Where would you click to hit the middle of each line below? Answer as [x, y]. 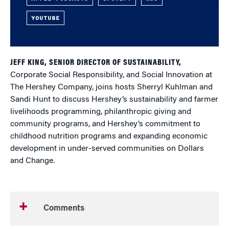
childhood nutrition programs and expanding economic [109, 136]
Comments [64, 209]
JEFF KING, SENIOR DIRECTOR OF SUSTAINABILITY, [96, 63]
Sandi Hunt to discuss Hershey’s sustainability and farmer [114, 100]
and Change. [32, 161]
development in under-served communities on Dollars [107, 149]
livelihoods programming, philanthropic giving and [101, 112]
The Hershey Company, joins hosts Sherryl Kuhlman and [111, 87]
